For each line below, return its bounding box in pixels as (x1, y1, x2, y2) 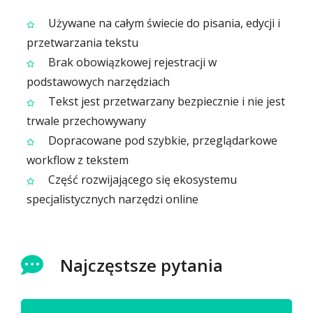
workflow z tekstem (27, 152, 129, 168)
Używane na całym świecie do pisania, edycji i (45, 15, 281, 31)
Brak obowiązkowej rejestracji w (45, 54, 217, 71)
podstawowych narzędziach (27, 74, 170, 90)
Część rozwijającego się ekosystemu (45, 172, 238, 188)
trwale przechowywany (27, 113, 147, 129)
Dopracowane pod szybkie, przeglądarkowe (45, 133, 278, 149)
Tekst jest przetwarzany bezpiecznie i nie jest (45, 94, 286, 110)
